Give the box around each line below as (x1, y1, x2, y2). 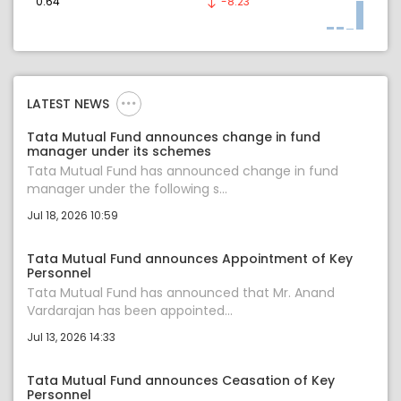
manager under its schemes (27, 142, 211, 161)
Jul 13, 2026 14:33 (27, 329, 115, 346)
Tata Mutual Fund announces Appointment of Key (27, 250, 353, 269)
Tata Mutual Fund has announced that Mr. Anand (27, 284, 335, 303)
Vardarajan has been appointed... (27, 302, 233, 320)
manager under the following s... (27, 180, 227, 199)
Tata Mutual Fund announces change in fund (27, 128, 320, 147)
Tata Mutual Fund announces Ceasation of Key (27, 371, 335, 390)
